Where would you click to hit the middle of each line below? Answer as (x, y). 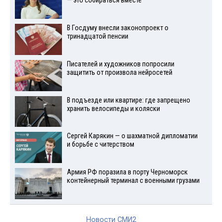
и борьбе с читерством (100, 145)
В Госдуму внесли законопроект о (117, 28)
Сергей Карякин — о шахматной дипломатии (132, 136)
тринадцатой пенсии (97, 36)
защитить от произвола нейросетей (119, 72)
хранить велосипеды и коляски (113, 109)
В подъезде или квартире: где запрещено (128, 100)
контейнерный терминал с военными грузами (133, 181)
